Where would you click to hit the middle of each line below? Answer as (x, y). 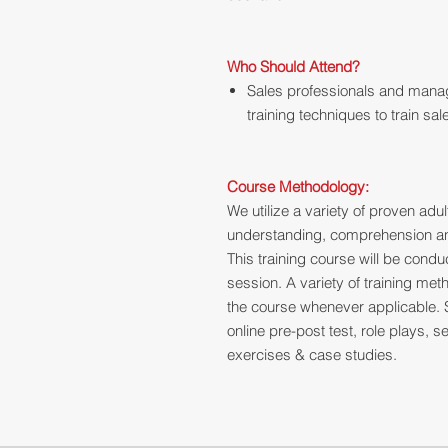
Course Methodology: (298, 187)
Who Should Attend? (293, 67)
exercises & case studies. (312, 355)
